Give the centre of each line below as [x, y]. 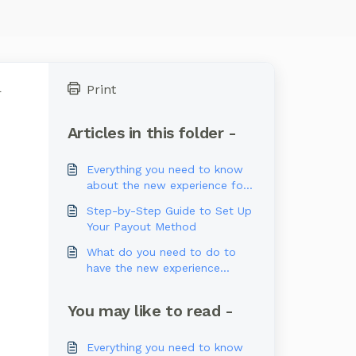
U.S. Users [113, 201]
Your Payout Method [141, 226]
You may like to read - [150, 311]
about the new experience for [166, 185]
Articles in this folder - [152, 133]
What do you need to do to [161, 252]
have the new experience [153, 268]
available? [113, 284]
